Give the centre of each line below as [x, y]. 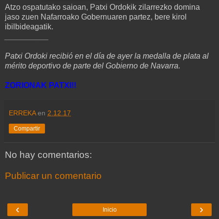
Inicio [109, 209]
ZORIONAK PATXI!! [41, 85]
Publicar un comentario [53, 176]
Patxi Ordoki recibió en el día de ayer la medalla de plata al [107, 56]
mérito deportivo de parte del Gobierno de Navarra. [93, 66]
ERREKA [22, 113]
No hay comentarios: [48, 154]
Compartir [27, 128]
